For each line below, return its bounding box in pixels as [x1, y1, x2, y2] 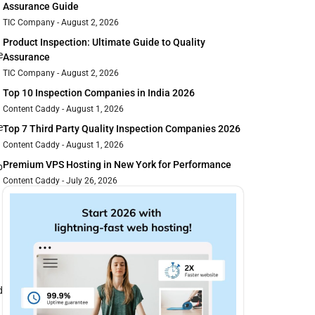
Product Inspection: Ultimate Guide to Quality [3, 37, 205, 49]
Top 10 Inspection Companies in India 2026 [3, 87, 195, 99]
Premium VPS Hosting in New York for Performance [3, 159, 231, 171]
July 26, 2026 [64, 176, 117, 186]
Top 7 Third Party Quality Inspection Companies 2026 [3, 123, 240, 135]
